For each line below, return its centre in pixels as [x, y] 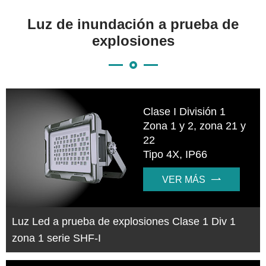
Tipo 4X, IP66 [175, 155]
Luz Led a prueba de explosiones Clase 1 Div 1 [124, 222]
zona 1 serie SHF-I [56, 238]
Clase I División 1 [185, 112]
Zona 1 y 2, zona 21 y [195, 126]
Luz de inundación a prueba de [133, 24]
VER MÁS [184, 180]
